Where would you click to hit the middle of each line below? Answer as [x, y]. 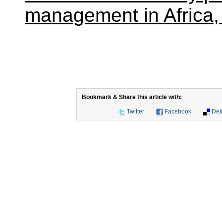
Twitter [135, 111]
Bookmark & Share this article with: [132, 97]
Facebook [178, 111]
